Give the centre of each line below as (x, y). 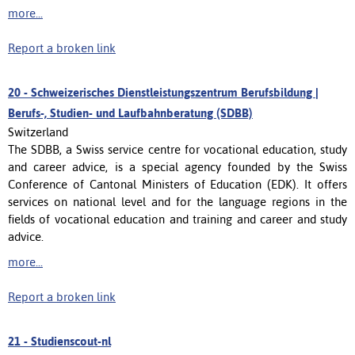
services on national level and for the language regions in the (177, 201)
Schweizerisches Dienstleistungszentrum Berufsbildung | (175, 92)
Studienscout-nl (71, 341)
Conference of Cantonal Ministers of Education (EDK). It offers (177, 184)
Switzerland (38, 132)
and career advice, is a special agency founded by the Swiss (177, 166)
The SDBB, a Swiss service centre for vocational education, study (177, 149)
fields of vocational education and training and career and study (177, 219)
